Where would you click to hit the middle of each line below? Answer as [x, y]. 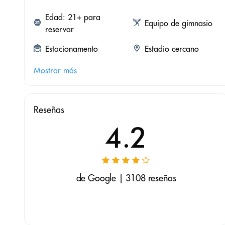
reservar [60, 29]
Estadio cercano [172, 49]
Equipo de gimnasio [178, 23]
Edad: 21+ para [73, 17]
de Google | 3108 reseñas [126, 178]
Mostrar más [55, 71]
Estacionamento [72, 49]
